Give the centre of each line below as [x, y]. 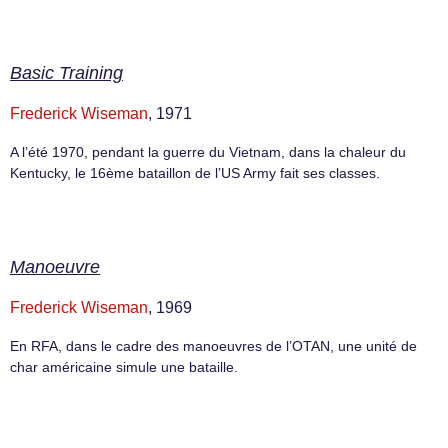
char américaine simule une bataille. [124, 367]
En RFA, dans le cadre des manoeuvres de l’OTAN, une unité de [213, 346]
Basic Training [66, 73]
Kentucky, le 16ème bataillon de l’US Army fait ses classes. [195, 173]
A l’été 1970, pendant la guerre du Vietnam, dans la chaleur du [208, 152]
